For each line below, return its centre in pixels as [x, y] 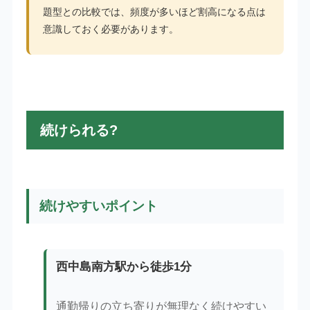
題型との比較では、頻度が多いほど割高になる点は [154, 11]
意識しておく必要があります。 [110, 29]
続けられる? [79, 130]
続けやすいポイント [98, 206]
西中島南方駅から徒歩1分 [124, 267]
